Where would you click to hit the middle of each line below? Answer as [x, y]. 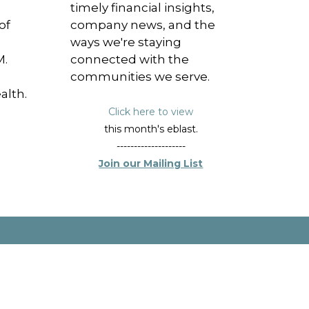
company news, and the [143, 24]
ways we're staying [126, 42]
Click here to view [151, 111]
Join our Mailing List [151, 163]
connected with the [130, 59]
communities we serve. [140, 76]
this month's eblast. [151, 129]
